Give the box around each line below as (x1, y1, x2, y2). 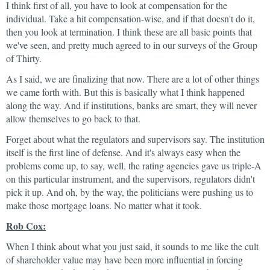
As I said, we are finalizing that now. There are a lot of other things (6, 72, 259, 85)
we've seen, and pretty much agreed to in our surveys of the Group (6, 39, 257, 51)
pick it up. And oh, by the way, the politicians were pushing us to (6, 186, 253, 198)
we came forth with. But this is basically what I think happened (6, 86, 245, 98)
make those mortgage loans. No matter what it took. (6, 199, 202, 212)
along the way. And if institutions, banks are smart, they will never (6, 99, 257, 111)
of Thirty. (6, 52, 42, 64)
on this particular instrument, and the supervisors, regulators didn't (6, 172, 255, 185)
